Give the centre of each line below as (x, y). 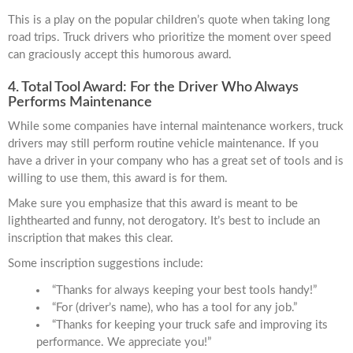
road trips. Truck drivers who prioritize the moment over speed (169, 38)
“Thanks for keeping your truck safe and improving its (190, 325)
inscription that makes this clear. (91, 239)
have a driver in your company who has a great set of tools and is (176, 162)
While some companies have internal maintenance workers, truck (176, 127)
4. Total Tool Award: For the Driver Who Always (153, 88)
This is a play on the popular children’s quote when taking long (169, 20)
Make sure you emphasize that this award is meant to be (153, 204)
